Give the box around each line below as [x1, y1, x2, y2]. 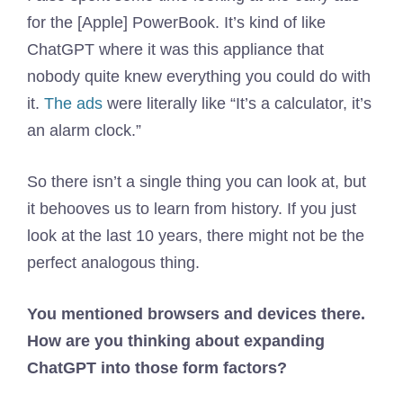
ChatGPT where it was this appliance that [27, 40, 324, 58]
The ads [44, 94, 103, 112]
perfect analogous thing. [27, 254, 200, 272]
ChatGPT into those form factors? [27, 359, 287, 377]
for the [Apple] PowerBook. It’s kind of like [27, 13, 326, 31]
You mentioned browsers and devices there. [27, 305, 365, 323]
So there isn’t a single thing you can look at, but [27, 173, 366, 191]
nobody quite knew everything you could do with [27, 67, 371, 85]
